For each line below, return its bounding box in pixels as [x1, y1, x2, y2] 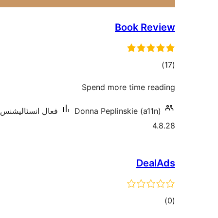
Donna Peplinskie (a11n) [74, 106, 161, 116]
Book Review [115, 21, 175, 33]
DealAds [136, 157, 175, 169]
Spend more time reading [82, 82, 175, 92]
